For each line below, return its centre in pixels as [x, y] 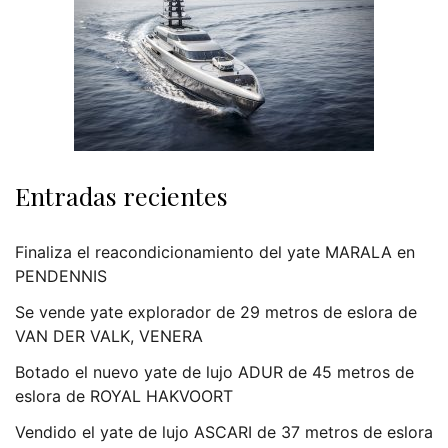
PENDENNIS [61, 275]
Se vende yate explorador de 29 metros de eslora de [216, 311]
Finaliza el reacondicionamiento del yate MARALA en [215, 251]
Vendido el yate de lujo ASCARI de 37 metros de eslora [224, 431]
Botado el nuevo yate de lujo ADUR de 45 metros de [214, 371]
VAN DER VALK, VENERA [109, 335]
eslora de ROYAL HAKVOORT [124, 395]
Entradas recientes [121, 195]
